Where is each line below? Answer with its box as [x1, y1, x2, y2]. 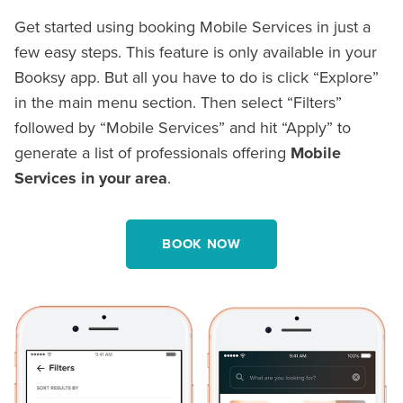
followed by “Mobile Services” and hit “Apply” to [14, 115, 351, 139]
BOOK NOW [162, 233, 241, 254]
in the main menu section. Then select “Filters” [14, 90, 342, 113]
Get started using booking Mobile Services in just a [14, 14, 371, 38]
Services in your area [14, 166, 167, 190]
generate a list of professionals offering [14, 140, 291, 164]
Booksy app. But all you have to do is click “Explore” [14, 65, 379, 88]
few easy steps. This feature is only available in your [14, 40, 377, 63]
